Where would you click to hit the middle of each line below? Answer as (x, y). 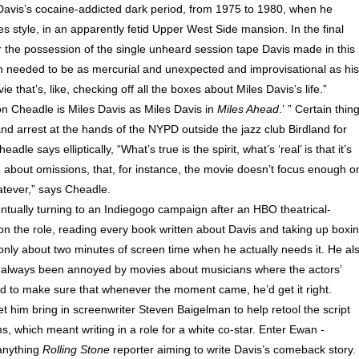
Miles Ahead (248, 109)
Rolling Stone (78, 350)
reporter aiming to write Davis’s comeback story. (234, 350)
